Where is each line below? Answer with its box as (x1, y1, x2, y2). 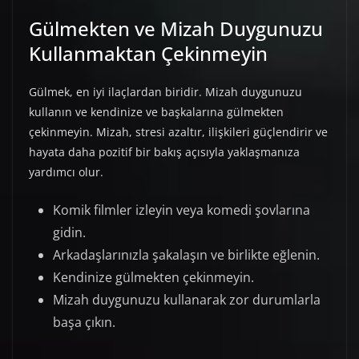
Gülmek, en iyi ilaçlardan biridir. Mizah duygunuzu (29, 84, 302, 100)
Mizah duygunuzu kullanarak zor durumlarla (53, 291, 321, 309)
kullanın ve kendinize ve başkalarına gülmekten (29, 104, 284, 120)
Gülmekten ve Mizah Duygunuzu (29, 15, 323, 42)
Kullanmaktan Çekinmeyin (29, 40, 268, 67)
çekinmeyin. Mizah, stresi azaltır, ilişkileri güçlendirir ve (29, 124, 328, 140)
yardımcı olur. (29, 164, 103, 180)
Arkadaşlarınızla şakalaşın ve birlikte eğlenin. (53, 246, 320, 264)
